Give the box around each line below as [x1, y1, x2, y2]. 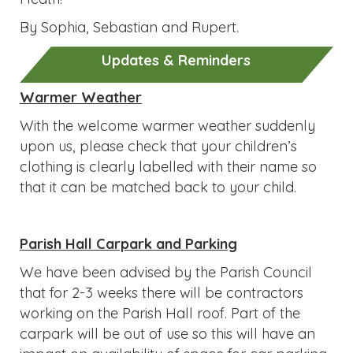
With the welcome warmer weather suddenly [20, 117, 315, 136]
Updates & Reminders [102, 51, 251, 70]
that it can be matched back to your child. [20, 178, 296, 197]
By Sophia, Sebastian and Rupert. [20, 18, 239, 37]
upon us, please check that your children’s [20, 137, 297, 156]
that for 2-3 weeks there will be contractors [20, 284, 303, 303]
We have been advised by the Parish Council [20, 263, 312, 282]
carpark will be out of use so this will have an [20, 325, 315, 344]
